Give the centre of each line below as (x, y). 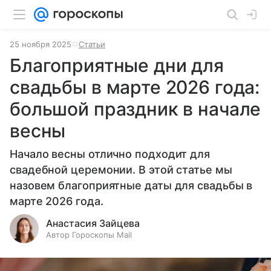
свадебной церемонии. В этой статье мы (121, 170)
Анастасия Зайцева (93, 223)
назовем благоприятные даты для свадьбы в (131, 185)
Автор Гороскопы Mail (89, 235)
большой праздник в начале (135, 109)
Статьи (92, 44)
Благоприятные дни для (117, 65)
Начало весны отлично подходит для (110, 154)
